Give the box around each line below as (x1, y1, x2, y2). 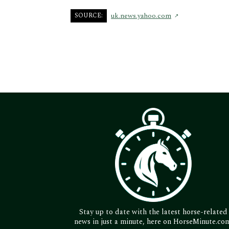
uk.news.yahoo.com (111, 11, 171, 21)
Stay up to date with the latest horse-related (79, 206, 227, 217)
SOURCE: (75, 11, 103, 21)
